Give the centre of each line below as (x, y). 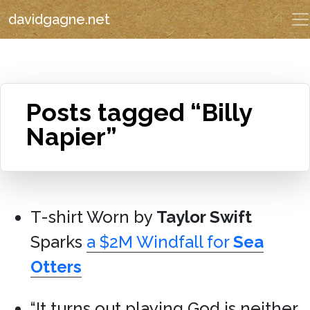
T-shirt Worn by (93, 217)
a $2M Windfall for (160, 242)
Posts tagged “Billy (139, 112)
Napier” (71, 136)
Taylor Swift (204, 217)
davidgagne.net (59, 19)
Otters (56, 267)
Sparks (58, 242)
